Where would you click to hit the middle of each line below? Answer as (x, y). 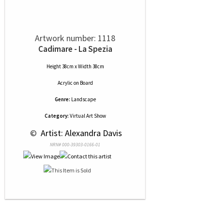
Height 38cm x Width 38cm (75, 67)
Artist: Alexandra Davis (80, 133)
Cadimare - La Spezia (75, 49)
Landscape (83, 100)
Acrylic (65, 83)
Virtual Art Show (87, 116)
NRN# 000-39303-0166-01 (75, 145)
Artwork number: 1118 (75, 38)
